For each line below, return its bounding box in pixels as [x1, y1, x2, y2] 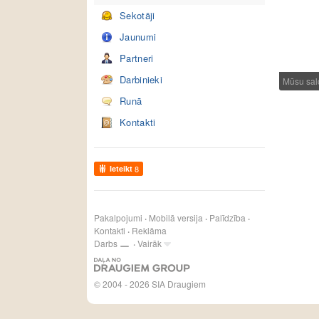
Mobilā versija [149, 211, 203, 224]
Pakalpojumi [94, 211, 142, 224]
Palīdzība [209, 211, 246, 224]
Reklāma [132, 224, 167, 236]
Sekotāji [120, 9, 155, 22]
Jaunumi [120, 30, 157, 43]
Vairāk [137, 237, 162, 249]
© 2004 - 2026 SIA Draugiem [94, 277, 206, 290]
